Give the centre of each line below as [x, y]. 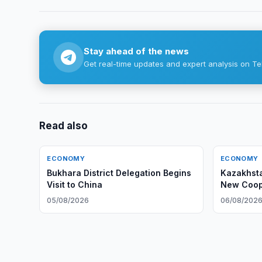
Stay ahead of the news [137, 51]
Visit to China [75, 185]
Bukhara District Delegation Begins [119, 173]
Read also [64, 126]
